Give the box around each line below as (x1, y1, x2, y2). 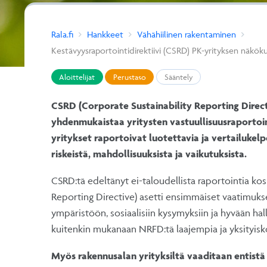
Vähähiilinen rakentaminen (136, 28, 236, 40)
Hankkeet (86, 28, 123, 40)
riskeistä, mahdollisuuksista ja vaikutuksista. (51, 147, 247, 160)
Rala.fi (51, 28, 73, 40)
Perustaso (113, 72, 146, 82)
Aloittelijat (59, 72, 95, 82)
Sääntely (164, 72, 193, 82)
